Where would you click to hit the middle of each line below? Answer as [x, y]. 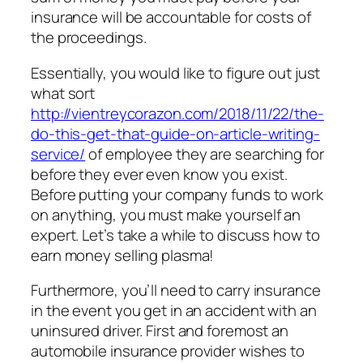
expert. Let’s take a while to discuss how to [175, 235]
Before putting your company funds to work [177, 194]
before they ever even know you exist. [160, 174]
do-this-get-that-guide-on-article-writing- [175, 133]
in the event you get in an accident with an [174, 311]
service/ [58, 154]
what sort [63, 93]
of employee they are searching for [205, 154]
